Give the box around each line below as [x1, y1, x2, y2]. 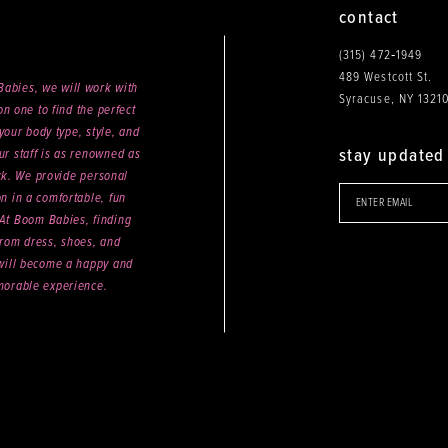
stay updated [338, 144, 445, 168]
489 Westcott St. [338, 68, 433, 86]
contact [338, 6, 399, 30]
